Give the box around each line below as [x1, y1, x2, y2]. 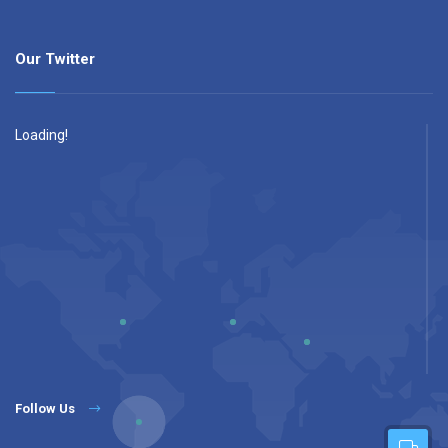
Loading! [15, 127, 68, 144]
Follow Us [15, 401, 75, 417]
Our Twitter [15, 50, 95, 69]
